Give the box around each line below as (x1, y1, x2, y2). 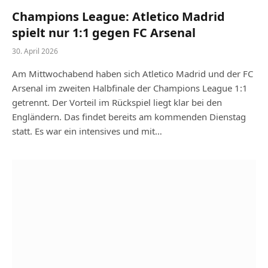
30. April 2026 (12, 45, 58, 56)
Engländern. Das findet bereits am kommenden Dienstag (12, 110, 246, 123)
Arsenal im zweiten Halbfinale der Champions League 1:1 (12, 81, 248, 94)
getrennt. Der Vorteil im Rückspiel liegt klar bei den (12, 96, 222, 108)
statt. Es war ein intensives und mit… (12, 124, 162, 137)
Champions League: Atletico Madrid (12, 8, 225, 25)
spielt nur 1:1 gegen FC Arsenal (12, 24, 196, 41)
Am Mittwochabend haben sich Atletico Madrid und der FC (12, 67, 253, 80)
